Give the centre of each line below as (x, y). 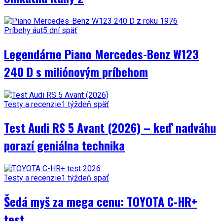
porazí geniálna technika (64, 145)
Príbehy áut (23, 30)
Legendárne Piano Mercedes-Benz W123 (101, 54)
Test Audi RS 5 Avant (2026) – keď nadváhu (110, 128)
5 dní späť (60, 30)
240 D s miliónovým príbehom (76, 71)
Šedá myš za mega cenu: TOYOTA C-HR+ (101, 202)
